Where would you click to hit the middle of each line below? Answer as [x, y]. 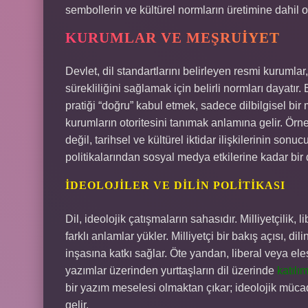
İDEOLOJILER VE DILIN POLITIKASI [175, 185]
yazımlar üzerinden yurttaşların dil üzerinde [171, 271]
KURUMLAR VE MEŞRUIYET [173, 38]
